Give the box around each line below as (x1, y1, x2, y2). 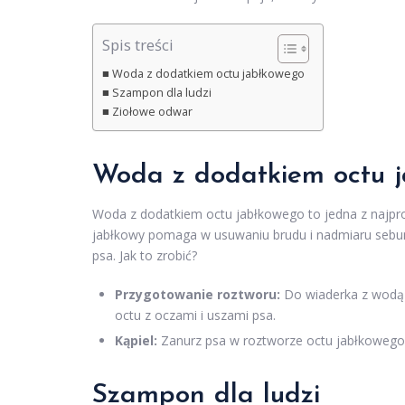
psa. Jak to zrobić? (92, 247, 197, 265)
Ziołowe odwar (111, 104, 193, 120)
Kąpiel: (115, 332, 157, 350)
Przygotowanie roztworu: (115, 286, 280, 304)
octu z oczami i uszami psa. (115, 306, 276, 325)
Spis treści (102, 34, 174, 56)
